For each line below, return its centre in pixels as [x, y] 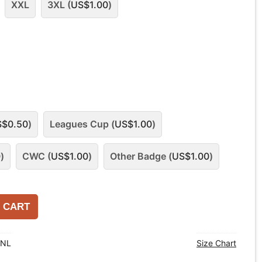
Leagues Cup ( [82, 124]
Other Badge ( [141, 156]
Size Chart [216, 243]
